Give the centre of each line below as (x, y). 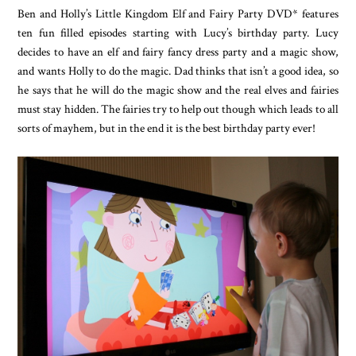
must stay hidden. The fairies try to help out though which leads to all (178, 108)
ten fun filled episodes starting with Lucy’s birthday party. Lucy (178, 32)
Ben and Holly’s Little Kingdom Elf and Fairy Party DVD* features (178, 13)
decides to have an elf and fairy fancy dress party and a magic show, (178, 51)
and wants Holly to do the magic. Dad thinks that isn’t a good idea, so (178, 70)
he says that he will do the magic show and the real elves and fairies (178, 89)
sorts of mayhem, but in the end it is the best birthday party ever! (167, 128)
